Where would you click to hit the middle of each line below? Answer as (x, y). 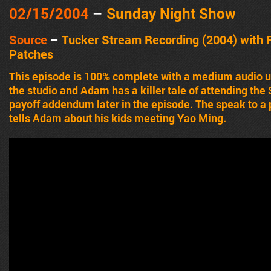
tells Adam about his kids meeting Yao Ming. (118, 118)
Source (28, 39)
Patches (31, 54)
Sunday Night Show (171, 13)
